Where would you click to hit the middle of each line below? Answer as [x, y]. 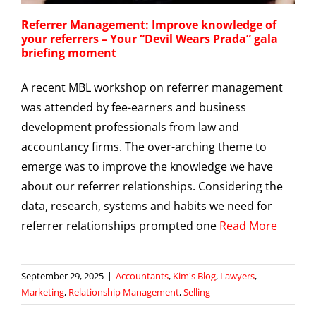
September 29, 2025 [62, 275]
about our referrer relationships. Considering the [152, 186]
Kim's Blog [194, 275]
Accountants [142, 275]
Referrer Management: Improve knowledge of [149, 24]
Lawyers [237, 275]
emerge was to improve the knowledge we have [147, 166]
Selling [197, 292]
